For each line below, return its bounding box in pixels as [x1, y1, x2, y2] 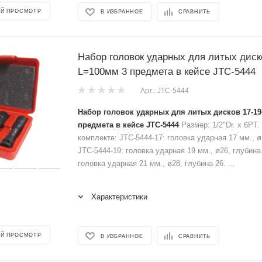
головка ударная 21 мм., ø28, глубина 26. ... [78, 159, 235, 168]
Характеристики [91, 192, 147, 201]
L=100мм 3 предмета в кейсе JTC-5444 [78, 65, 256, 77]
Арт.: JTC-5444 [140, 86, 189, 95]
